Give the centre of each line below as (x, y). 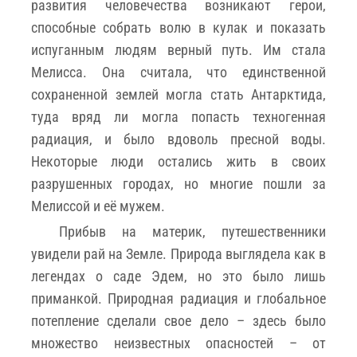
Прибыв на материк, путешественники (192, 231)
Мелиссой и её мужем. (98, 206)
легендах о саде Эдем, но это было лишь (178, 276)
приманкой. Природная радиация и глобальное (178, 298)
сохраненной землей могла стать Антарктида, (178, 94)
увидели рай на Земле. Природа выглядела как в (178, 253)
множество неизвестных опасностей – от (178, 343)
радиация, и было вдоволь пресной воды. (178, 139)
